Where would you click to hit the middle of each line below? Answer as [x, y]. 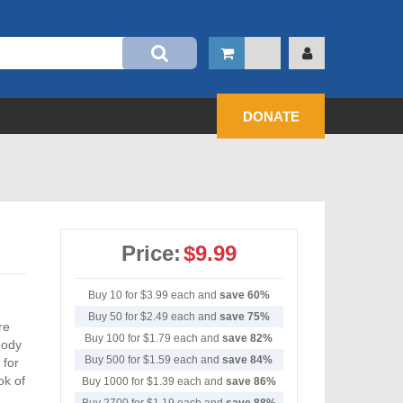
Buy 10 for [114, 295]
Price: [151, 253]
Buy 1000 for [114, 381]
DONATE [271, 116]
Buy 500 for [114, 360]
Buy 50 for [114, 317]
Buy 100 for [114, 338]
